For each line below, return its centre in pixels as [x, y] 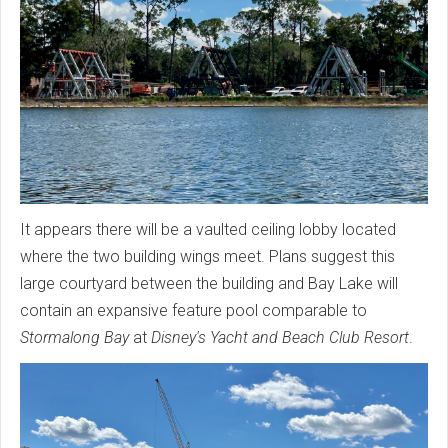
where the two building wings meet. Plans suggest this [207, 257]
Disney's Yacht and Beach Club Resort [280, 338]
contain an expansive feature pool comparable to [193, 311]
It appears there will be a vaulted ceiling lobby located [208, 230]
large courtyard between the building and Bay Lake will [209, 284]
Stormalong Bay [74, 338]
